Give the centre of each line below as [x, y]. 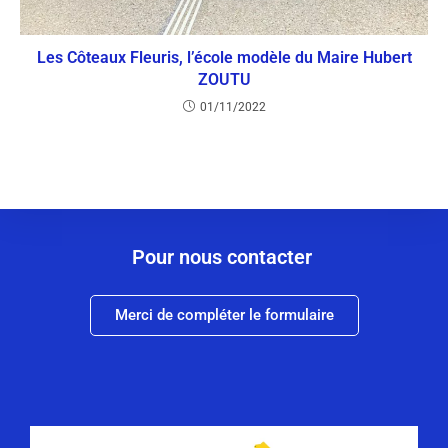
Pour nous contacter [224, 257]
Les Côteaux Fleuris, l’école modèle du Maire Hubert [224, 58]
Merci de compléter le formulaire [224, 315]
